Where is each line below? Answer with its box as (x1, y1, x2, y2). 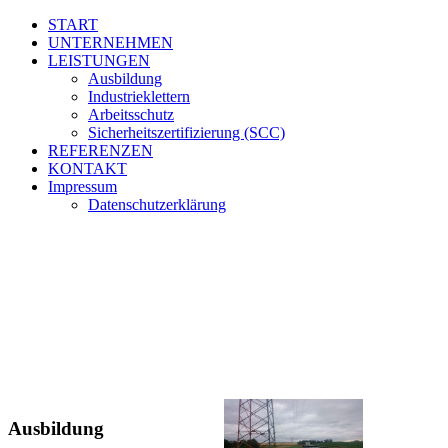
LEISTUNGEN (48, 52, 150, 69)
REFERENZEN (48, 142, 153, 159)
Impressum (48, 178, 117, 195)
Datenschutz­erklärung (88, 196, 226, 213)
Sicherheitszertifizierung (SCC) (88, 124, 285, 141)
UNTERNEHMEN (48, 34, 173, 51)
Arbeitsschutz (88, 106, 174, 123)
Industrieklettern (88, 88, 190, 105)
